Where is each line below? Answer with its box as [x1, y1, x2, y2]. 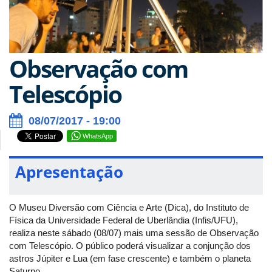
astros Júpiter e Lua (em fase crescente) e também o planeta [9, 253, 251, 263]
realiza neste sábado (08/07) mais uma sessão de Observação [9, 227, 259, 238]
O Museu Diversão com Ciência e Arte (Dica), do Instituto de [9, 202, 249, 212]
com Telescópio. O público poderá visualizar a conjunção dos [9, 240, 251, 251]
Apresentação [15, 160, 123, 183]
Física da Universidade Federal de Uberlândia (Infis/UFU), [9, 214, 238, 225]
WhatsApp [83, 132, 113, 140]
